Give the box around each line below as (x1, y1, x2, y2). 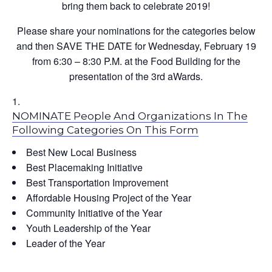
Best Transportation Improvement (26, 175, 168, 189)
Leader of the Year (26, 236, 105, 250)
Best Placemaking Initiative (26, 160, 143, 174)
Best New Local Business (26, 144, 137, 159)
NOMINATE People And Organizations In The (12, 109, 248, 122)
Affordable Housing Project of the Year (26, 190, 191, 205)
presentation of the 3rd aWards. (69, 69, 203, 83)
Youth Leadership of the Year (26, 220, 151, 235)
